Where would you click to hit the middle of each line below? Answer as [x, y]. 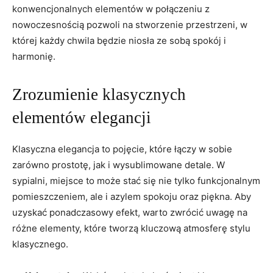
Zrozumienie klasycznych [99, 94]
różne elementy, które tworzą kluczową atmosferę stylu [131, 228]
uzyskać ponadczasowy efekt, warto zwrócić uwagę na [130, 212]
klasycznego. [40, 244]
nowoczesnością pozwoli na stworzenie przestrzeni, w [130, 25]
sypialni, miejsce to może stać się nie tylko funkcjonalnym [136, 181]
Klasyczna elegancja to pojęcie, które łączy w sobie [122, 149]
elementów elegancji [82, 118]
